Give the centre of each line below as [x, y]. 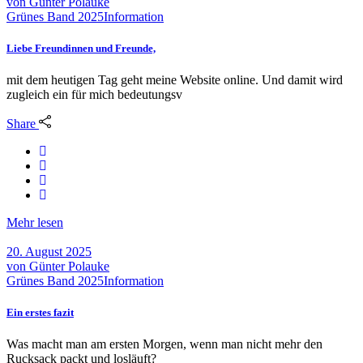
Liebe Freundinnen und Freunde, [81, 48]
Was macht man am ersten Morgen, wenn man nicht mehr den [164, 344]
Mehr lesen [35, 223]
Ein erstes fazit [40, 313]
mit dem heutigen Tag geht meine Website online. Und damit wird [175, 79]
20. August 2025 [49, 252]
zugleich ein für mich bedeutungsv [94, 94]
